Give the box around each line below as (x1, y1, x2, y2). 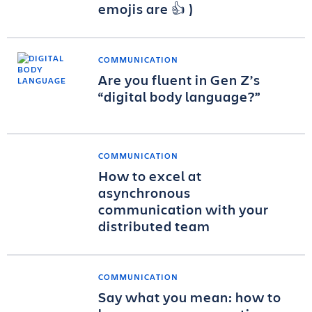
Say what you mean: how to (98, 288, 281, 306)
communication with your (98, 200, 269, 219)
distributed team (98, 217, 210, 235)
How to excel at (98, 166, 202, 185)
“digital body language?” (98, 87, 260, 106)
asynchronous (98, 183, 191, 202)
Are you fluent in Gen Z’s (98, 70, 260, 89)
